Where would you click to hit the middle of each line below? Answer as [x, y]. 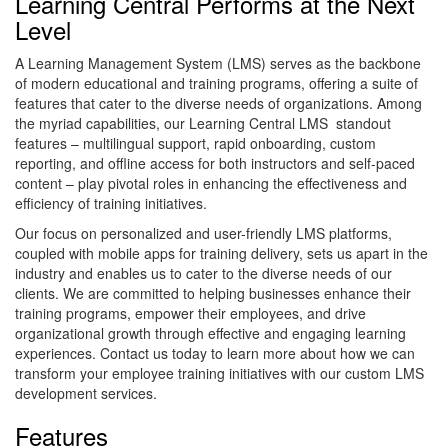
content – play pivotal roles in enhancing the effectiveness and [211, 183]
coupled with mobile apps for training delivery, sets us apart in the [221, 253]
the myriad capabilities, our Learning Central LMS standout [203, 123]
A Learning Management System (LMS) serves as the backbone [218, 63]
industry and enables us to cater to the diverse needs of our [203, 273]
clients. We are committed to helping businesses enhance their [213, 293]
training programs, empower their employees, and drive [190, 313]
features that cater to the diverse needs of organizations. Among [218, 103]
